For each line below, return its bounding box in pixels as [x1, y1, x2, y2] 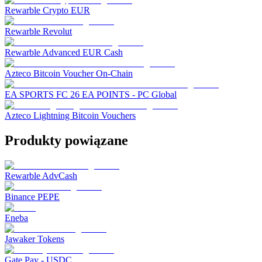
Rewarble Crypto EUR [5, 5, 90, 15]
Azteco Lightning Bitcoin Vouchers [5, 110, 136, 120]
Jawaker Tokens [5, 233, 64, 244]
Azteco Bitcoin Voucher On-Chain [5, 68, 133, 78]
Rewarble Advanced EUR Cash [5, 47, 123, 57]
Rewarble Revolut [5, 26, 72, 36]
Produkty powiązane [5, 132, 128, 148]
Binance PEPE [5, 191, 60, 202]
